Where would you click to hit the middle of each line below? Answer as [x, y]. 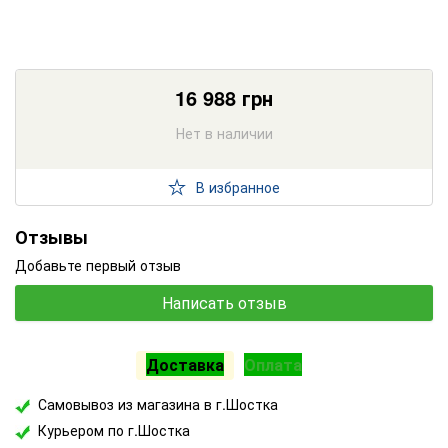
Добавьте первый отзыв [98, 265]
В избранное [238, 186]
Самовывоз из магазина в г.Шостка [158, 404]
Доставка [185, 365]
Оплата [273, 365]
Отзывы [51, 237]
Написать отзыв [224, 303]
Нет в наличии [224, 133]
